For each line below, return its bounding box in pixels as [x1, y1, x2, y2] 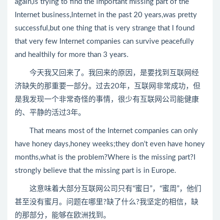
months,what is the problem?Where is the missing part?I [15, 154, 195, 161]
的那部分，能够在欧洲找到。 [15, 212, 110, 219]
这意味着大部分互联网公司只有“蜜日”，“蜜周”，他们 [15, 185, 201, 192]
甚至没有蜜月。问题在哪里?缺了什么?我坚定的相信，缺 [15, 198, 198, 206]
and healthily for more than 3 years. [15, 51, 129, 58]
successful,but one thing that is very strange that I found [15, 25, 194, 32]
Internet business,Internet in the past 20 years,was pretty [15, 11, 197, 19]
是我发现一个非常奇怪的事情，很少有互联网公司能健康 [15, 96, 199, 103]
